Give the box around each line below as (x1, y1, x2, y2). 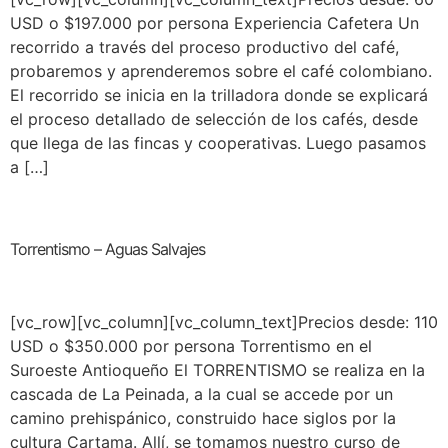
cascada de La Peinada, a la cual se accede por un (10, 383, 393, 404)
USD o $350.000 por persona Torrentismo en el (10, 335, 372, 356)
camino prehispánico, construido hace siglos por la (10, 407, 396, 428)
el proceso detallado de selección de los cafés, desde (10, 109, 418, 130)
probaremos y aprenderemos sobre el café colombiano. (10, 61, 432, 82)
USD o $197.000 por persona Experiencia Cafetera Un (10, 13, 419, 34)
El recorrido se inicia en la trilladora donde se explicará (10, 85, 428, 106)
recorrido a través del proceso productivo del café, (10, 37, 399, 58)
